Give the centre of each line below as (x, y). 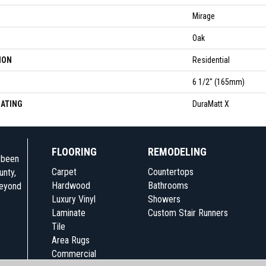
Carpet (64, 172)
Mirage (204, 16)
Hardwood (71, 186)
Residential (211, 60)
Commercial (74, 254)
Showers (164, 199)
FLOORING (74, 152)
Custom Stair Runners (188, 213)
